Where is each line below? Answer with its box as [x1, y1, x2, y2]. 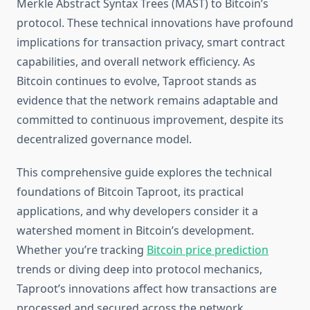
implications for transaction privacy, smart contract [17, 35, 285, 51]
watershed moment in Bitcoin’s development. [17, 223, 254, 239]
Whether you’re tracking [17, 242, 147, 258]
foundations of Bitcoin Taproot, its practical [17, 184, 244, 200]
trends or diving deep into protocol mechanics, [17, 262, 262, 277]
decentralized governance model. [17, 131, 192, 147]
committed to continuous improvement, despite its [17, 112, 284, 128]
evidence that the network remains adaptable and [17, 93, 278, 109]
